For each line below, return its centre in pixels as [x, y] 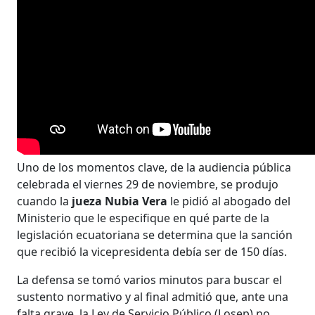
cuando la [45, 201]
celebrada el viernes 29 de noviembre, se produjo [148, 184]
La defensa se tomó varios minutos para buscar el [150, 279]
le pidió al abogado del [229, 201]
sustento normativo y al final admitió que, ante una [153, 296]
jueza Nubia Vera [120, 201]
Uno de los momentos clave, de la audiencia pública [154, 167]
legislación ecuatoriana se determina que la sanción [155, 234]
